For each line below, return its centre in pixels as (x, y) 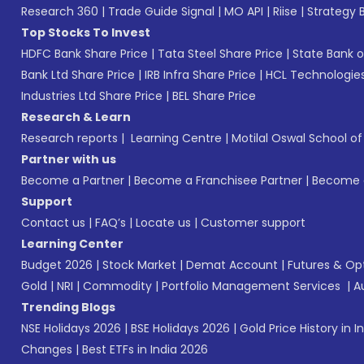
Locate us (163, 222)
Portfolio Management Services (251, 286)
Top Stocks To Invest (86, 32)
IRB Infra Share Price (200, 74)
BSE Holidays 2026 (180, 328)
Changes (47, 349)
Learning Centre (175, 138)
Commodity (117, 286)
